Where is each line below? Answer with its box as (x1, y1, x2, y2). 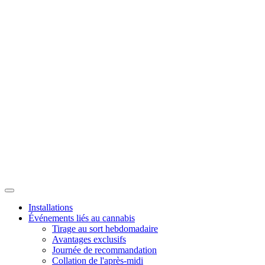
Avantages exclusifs (52, 234, 126, 244)
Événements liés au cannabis (28, 212, 135, 223)
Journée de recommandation (52, 244, 157, 255)
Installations (28, 202, 73, 212)
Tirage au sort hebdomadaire (52, 223, 158, 234)
